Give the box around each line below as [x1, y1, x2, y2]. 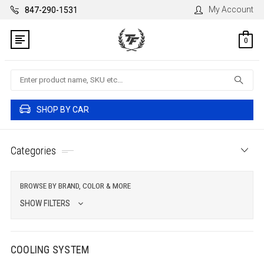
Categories [10, 144, 57, 157]
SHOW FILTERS [19, 197, 72, 209]
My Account [209, 5, 254, 14]
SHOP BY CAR [36, 105, 89, 115]
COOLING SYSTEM [10, 243, 90, 256]
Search [10, 71, 37, 81]
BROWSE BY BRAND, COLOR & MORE [19, 181, 131, 190]
